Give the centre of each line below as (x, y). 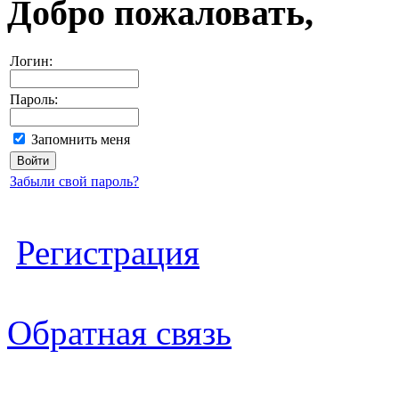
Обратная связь (119, 332)
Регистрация (108, 252)
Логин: (31, 61)
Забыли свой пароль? (74, 181)
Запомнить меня (81, 139)
